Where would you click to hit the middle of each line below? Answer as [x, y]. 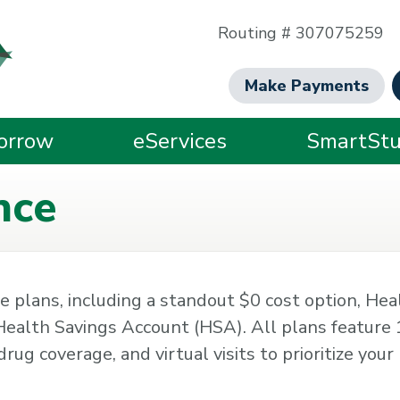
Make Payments [307, 86]
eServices [179, 141]
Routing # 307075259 [301, 33]
